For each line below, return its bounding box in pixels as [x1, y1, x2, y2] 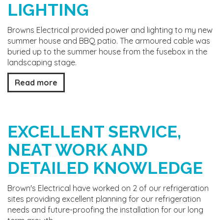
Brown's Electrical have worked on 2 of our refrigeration [7, 183, 209, 193]
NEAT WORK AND [7, 140, 148, 160]
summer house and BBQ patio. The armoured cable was [7, 36, 210, 46]
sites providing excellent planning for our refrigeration [7, 194, 201, 204]
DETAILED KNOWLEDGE [7, 158, 203, 178]
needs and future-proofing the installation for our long [7, 205, 203, 215]
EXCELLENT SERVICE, [7, 122, 181, 141]
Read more [15, 78, 57, 87]
